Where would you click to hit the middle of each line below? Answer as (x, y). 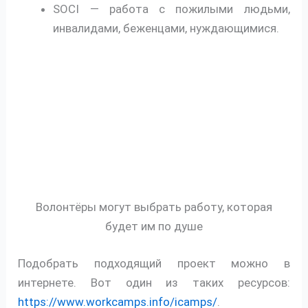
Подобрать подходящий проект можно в (154, 263)
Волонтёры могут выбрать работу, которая (154, 207)
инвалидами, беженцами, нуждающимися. (166, 28)
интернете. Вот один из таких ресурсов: (154, 282)
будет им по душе (154, 227)
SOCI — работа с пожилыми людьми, (172, 9)
